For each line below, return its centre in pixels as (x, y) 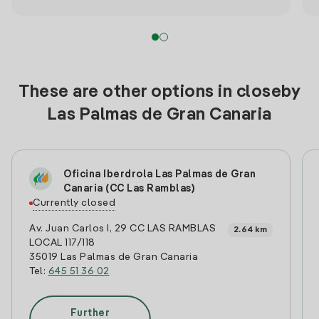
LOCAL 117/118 (62, 243)
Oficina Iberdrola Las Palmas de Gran (159, 174)
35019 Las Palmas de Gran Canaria (114, 257)
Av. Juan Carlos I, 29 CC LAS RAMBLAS (122, 229)
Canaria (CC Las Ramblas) (129, 189)
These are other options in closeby (159, 93)
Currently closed (74, 203)
